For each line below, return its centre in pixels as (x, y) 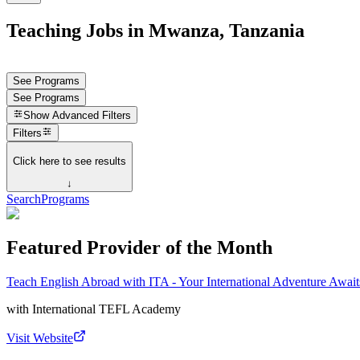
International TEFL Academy (106, 309)
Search (24, 199)
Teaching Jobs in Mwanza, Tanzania (155, 30)
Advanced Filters (92, 116)
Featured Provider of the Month (139, 247)
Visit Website (40, 337)
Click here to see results (70, 161)
